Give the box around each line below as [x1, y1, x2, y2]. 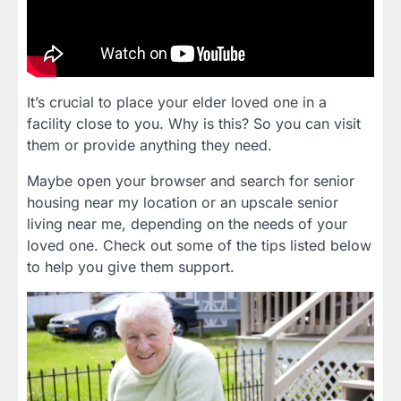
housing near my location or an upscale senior [27, 193, 338, 212]
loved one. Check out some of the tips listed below [27, 236, 371, 255]
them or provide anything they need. [27, 136, 272, 155]
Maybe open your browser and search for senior [27, 172, 354, 191]
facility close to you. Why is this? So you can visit [27, 115, 361, 133]
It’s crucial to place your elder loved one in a [27, 93, 327, 112]
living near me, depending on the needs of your [27, 215, 347, 234]
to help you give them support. [27, 258, 235, 277]
